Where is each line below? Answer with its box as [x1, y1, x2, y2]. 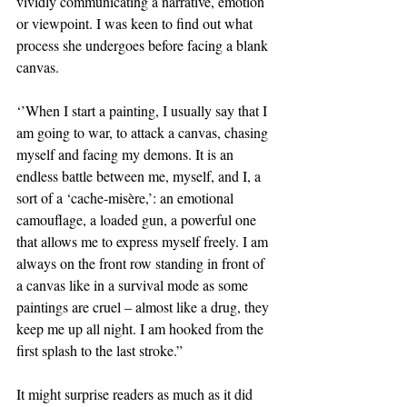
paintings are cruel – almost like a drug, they [16, 297, 273, 317]
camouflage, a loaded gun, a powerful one [16, 210, 260, 230]
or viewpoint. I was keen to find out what [16, 14, 256, 34]
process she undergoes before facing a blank [16, 35, 272, 55]
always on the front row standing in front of [16, 253, 268, 273]
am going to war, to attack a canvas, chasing [16, 123, 272, 143]
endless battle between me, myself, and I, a [16, 166, 264, 186]
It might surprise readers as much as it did [16, 384, 256, 404]
